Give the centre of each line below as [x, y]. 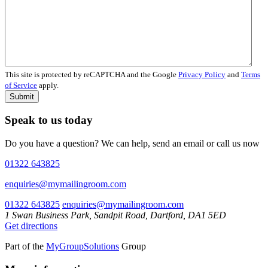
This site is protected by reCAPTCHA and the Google [92, 74]
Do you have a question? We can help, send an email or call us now [132, 144]
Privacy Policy [202, 74]
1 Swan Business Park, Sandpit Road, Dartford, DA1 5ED [115, 215]
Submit [22, 96]
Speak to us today [49, 120]
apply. [48, 85]
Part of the [25, 246]
